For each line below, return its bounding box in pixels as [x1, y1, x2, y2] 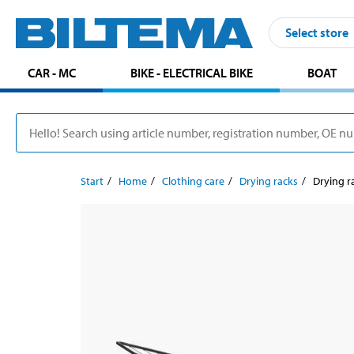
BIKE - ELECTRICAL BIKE [130, 64, 253, 81]
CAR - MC [27, 64, 76, 81]
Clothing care [162, 173, 224, 188]
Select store [285, 24, 348, 41]
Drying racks [239, 173, 298, 188]
